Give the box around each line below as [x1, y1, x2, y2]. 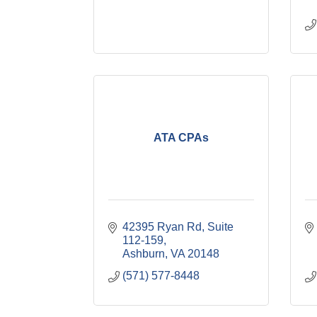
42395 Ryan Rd [122, 221, 202, 233]
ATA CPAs [153, 131, 209, 144]
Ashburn [122, 248, 165, 260]
